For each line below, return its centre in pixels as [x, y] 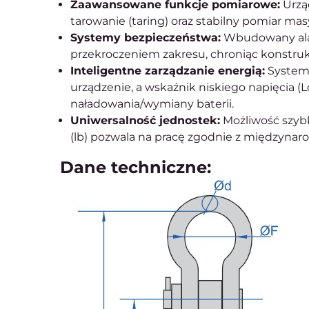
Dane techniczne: [136, 167]
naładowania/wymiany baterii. [152, 104]
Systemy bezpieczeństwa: [146, 38]
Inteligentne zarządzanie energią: [168, 71]
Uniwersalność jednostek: [145, 120]
